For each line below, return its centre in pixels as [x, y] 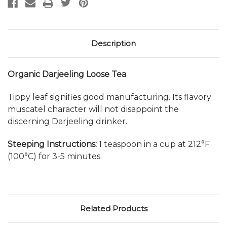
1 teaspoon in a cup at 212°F [154, 144]
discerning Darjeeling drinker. [67, 121]
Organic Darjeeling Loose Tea [67, 74]
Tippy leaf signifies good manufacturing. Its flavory [109, 97]
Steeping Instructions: [52, 144]
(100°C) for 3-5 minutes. [55, 156]
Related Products [113, 208]
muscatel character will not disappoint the [93, 109]
